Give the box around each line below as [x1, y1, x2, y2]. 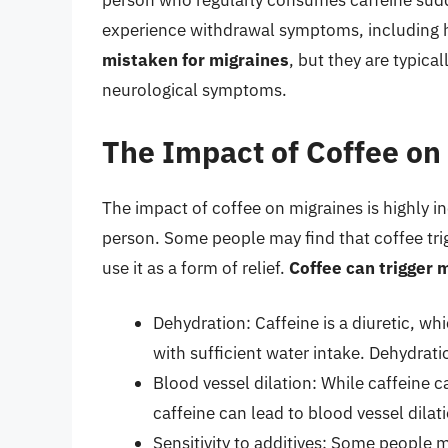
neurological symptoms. [102, 79, 287, 102]
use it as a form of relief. [102, 256, 289, 279]
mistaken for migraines [102, 49, 289, 72]
